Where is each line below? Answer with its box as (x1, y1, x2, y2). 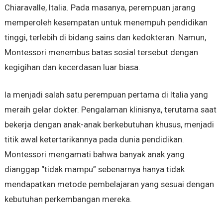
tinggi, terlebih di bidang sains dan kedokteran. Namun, (4, 32, 206, 43)
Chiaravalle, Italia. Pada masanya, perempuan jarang (4, 2, 196, 13)
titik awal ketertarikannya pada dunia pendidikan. (4, 134, 184, 145)
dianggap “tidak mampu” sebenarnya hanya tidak (4, 164, 185, 175)
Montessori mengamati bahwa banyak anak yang (4, 149, 185, 160)
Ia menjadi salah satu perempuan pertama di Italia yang (4, 90, 208, 100)
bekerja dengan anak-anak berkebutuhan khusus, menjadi (4, 119, 214, 130)
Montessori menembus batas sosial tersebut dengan (4, 47, 198, 58)
